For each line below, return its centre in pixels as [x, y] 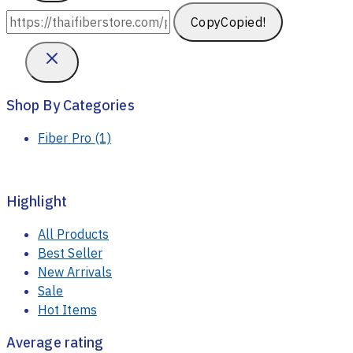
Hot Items [67, 310]
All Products [74, 234]
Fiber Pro [66, 138]
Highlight [37, 202]
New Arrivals [75, 272]
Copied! [243, 22]
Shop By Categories [71, 106]
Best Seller [70, 253]
